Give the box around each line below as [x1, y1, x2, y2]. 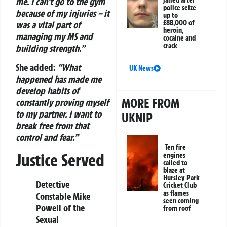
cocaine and [163, 33, 196, 43]
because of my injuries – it [16, 7, 109, 20]
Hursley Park [163, 173, 200, 183]
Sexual [36, 213, 59, 225]
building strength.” [16, 42, 85, 55]
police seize [163, 3, 197, 13]
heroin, [163, 26, 184, 35]
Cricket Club [163, 181, 197, 191]
